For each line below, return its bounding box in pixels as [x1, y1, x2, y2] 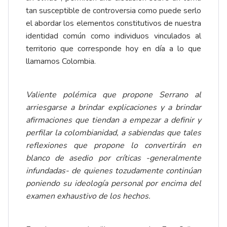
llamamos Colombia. [26, 56, 96, 67]
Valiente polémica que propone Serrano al [26, 89, 201, 101]
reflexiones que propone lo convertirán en [26, 140, 201, 152]
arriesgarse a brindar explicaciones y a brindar [26, 102, 201, 113]
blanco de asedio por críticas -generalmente [26, 153, 201, 164]
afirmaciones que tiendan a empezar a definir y [26, 115, 201, 126]
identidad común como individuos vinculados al [26, 30, 201, 42]
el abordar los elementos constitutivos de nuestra [26, 18, 201, 29]
